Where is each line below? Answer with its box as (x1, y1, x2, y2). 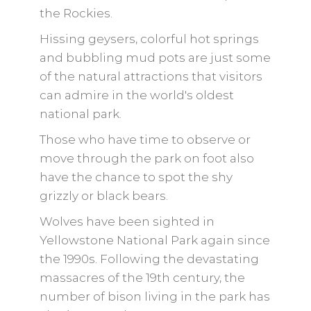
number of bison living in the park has (39, 289, 270, 303)
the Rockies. (39, 6, 112, 20)
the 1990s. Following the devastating (39, 252, 259, 266)
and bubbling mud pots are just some (39, 51, 271, 65)
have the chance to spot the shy (39, 170, 233, 184)
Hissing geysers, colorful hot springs (39, 32, 259, 46)
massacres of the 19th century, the (39, 271, 245, 285)
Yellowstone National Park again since (39, 233, 270, 247)
